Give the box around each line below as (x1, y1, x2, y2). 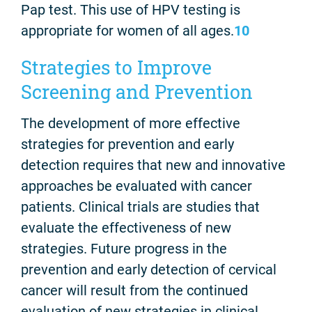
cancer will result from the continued (21, 282, 248, 299)
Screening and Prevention (21, 79, 253, 104)
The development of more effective (21, 115, 240, 132)
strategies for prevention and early (21, 136, 234, 153)
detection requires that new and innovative (21, 157, 286, 174)
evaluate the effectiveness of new (21, 219, 231, 237)
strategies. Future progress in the (21, 240, 227, 258)
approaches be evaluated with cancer (21, 178, 252, 195)
